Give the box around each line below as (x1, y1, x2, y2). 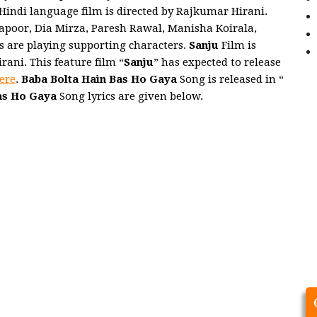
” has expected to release (153, 56, 281, 69)
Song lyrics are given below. (59, 90, 203, 103)
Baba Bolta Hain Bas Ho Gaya (21, 73, 177, 86)
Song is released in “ (179, 73, 284, 86)
